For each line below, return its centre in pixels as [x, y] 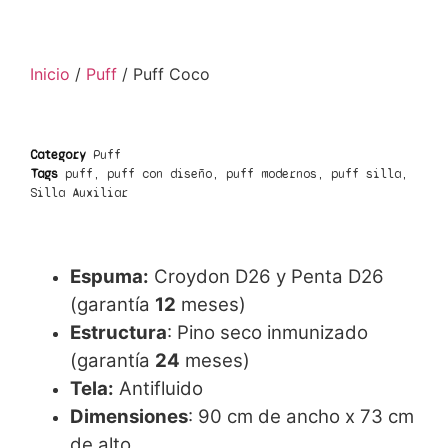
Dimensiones [129, 416]
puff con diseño [159, 174]
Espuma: [109, 276]
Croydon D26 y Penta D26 [266, 276]
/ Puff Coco [163, 74]
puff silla [366, 174]
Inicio [50, 74]
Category [58, 155]
